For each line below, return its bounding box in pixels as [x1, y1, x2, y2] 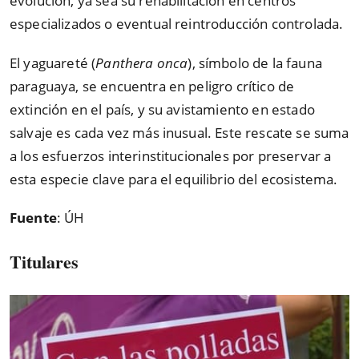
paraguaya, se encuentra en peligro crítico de [10, 76, 295, 95]
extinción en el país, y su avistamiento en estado [10, 99, 315, 119]
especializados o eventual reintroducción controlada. [10, 14, 344, 34]
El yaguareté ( [10, 53, 96, 72]
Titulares [10, 248, 79, 275]
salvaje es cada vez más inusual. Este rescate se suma [10, 123, 349, 142]
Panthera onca [95, 53, 188, 72]
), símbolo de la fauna [188, 53, 322, 72]
